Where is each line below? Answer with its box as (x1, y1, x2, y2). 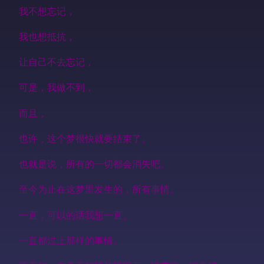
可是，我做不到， (19, 81, 94, 93)
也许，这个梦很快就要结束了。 (19, 132, 151, 144)
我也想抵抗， (19, 30, 75, 42)
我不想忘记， (19, 5, 75, 16)
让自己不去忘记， (19, 56, 94, 68)
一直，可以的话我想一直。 (19, 209, 132, 220)
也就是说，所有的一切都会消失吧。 (19, 158, 170, 170)
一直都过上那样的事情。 (19, 234, 123, 246)
